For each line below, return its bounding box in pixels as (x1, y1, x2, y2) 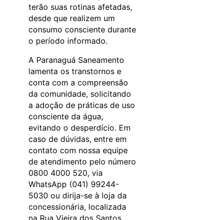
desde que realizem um (28, 13, 115, 23)
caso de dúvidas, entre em (28, 134, 127, 144)
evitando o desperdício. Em (28, 122, 131, 133)
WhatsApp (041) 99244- (28, 179, 119, 189)
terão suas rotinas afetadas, (28, 1, 132, 12)
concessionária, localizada (28, 201, 126, 212)
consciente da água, (28, 111, 103, 121)
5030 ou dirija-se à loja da (28, 190, 127, 200)
